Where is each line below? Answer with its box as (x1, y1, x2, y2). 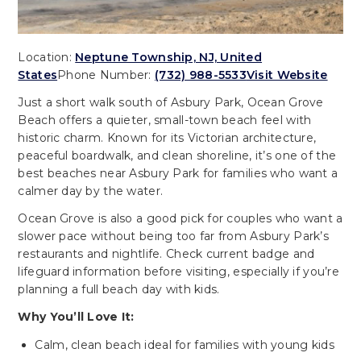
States (18, 67, 58, 82)
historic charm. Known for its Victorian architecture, (18, 130, 317, 145)
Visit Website (246, 67, 328, 82)
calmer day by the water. (18, 183, 164, 198)
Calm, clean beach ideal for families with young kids (35, 338, 334, 353)
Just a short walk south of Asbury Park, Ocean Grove (18, 94, 324, 110)
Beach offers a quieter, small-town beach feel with (18, 112, 312, 127)
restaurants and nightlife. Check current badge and (18, 246, 315, 261)
